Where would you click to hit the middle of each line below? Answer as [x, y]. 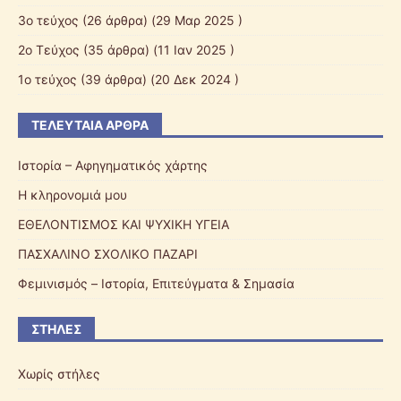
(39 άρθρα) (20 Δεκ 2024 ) [158, 80]
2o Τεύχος [49, 50]
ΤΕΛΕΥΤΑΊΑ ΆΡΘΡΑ [90, 125]
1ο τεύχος [47, 80]
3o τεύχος [48, 21]
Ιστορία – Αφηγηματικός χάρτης [113, 166]
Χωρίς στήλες [59, 374]
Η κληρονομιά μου [73, 195]
